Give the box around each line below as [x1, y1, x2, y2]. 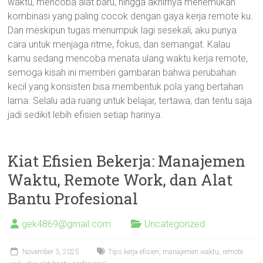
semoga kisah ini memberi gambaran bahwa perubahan [8, 67, 237, 78]
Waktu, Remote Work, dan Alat [8, 170, 233, 190]
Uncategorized [144, 218, 205, 230]
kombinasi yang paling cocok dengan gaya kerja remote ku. [8, 11, 254, 22]
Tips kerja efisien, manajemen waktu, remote [108, 248, 244, 256]
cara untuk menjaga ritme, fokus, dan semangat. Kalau [8, 39, 231, 50]
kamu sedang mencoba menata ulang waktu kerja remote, [8, 53, 248, 64]
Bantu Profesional [8, 188, 139, 208]
